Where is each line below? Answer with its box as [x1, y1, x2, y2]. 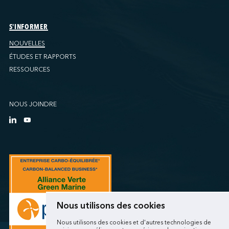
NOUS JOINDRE [9, 100, 57, 108]
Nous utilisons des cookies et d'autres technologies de [56, 219, 211, 226]
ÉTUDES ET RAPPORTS [9, 52, 76, 61]
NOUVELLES [9, 39, 45, 48]
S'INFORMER [9, 23, 48, 31]
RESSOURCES [9, 65, 50, 74]
